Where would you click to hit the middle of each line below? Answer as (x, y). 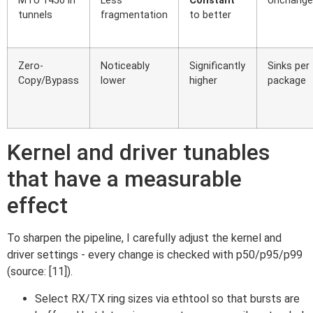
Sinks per (289, 66)
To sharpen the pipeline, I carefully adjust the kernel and (144, 238)
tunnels (35, 15)
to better (210, 15)
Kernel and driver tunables (138, 153)
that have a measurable (124, 179)
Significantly (217, 66)
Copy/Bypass (49, 81)
